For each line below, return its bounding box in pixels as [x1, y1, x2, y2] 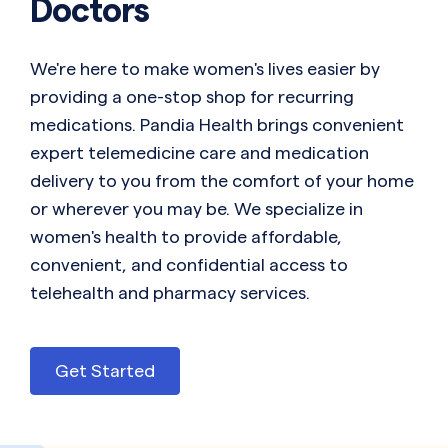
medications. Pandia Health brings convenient [30, 115, 404, 135]
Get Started [55, 361, 155, 381]
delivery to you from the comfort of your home [30, 171, 414, 191]
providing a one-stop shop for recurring [30, 87, 354, 107]
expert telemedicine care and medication [30, 143, 369, 163]
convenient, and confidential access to [30, 255, 348, 275]
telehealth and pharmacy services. [30, 283, 310, 303]
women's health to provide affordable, [30, 227, 342, 247]
